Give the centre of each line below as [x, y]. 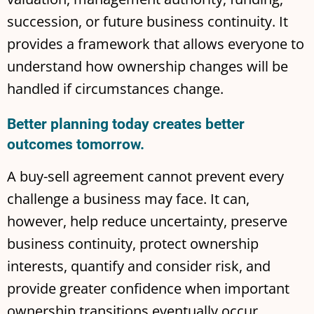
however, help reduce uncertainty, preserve [147, 221]
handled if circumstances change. [115, 88]
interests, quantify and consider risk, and [139, 266]
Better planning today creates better [126, 124]
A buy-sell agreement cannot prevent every [145, 176]
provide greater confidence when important [148, 288]
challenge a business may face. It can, [128, 198]
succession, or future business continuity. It [148, 21]
